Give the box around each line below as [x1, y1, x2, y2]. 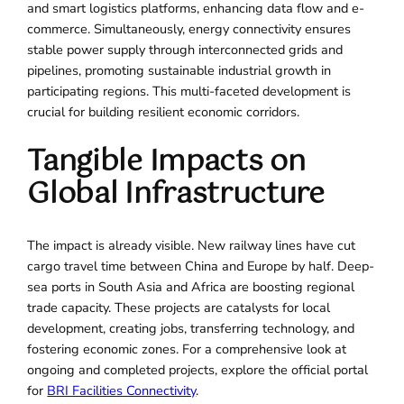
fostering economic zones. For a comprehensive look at [27, 339, 347, 358]
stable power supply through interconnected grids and [27, 40, 344, 59]
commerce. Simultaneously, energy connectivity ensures [27, 19, 352, 38]
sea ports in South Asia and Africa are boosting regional [27, 277, 355, 296]
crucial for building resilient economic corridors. [27, 102, 300, 121]
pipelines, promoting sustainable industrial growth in [27, 60, 332, 79]
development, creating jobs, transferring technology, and [27, 318, 355, 337]
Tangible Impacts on [27, 138, 306, 187]
